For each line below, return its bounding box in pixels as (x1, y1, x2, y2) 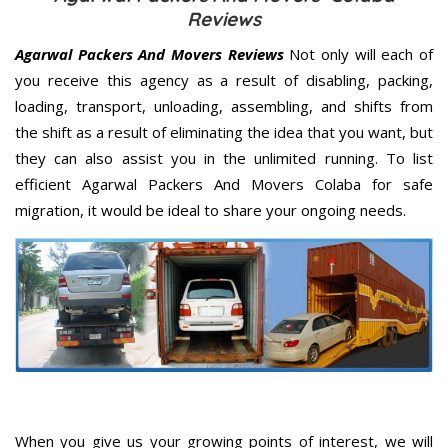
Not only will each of (283, 44, 434, 65)
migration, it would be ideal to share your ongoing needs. (15, 200, 406, 221)
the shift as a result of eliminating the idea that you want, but (15, 122, 433, 143)
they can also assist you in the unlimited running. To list (15, 148, 433, 169)
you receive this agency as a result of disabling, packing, (15, 70, 433, 91)
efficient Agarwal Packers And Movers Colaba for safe (15, 174, 433, 195)
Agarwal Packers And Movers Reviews (15, 44, 284, 65)
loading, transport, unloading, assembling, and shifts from (15, 96, 433, 117)
